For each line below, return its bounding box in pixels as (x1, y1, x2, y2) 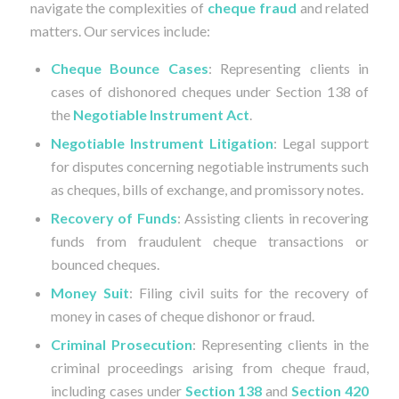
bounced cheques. (50, 256, 159, 273)
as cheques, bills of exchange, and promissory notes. (50, 181, 363, 199)
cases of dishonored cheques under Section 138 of (50, 83, 370, 101)
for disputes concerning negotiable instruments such (50, 158, 370, 175)
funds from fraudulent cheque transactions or (50, 232, 370, 250)
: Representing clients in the (191, 336, 370, 354)
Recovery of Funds (50, 209, 177, 227)
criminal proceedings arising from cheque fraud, (50, 359, 370, 377)
